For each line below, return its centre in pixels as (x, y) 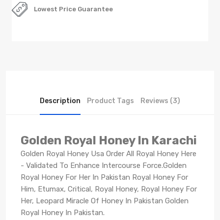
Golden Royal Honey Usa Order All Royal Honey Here (109, 153)
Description (60, 101)
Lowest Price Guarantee (73, 9)
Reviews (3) (160, 101)
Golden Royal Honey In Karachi (109, 140)
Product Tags (110, 101)
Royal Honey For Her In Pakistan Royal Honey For (104, 177)
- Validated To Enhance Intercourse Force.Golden (104, 165)
